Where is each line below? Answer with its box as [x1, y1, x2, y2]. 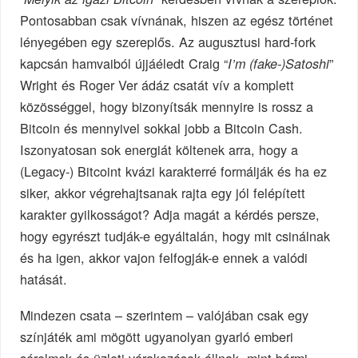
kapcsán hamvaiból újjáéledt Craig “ [20, 54, 229, 74]
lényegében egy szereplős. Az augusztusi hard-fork [20, 32, 316, 52]
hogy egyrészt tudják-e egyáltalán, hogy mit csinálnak [20, 226, 331, 246]
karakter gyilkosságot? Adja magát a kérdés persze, [20, 205, 320, 225]
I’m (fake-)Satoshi [228, 54, 330, 74]
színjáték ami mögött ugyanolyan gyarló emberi [20, 327, 294, 347]
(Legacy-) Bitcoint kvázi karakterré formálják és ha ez [20, 161, 328, 181]
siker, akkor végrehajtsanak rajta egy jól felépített [20, 183, 306, 203]
